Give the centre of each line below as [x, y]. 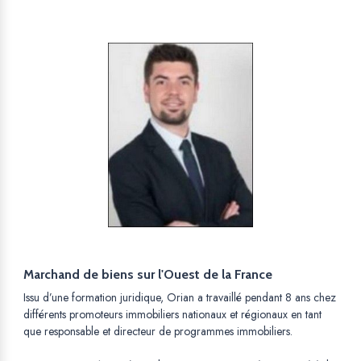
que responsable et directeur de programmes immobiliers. [158, 332]
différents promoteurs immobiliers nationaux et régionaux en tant [172, 315]
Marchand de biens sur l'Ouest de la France [148, 275]
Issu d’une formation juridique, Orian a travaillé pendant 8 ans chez [180, 298]
